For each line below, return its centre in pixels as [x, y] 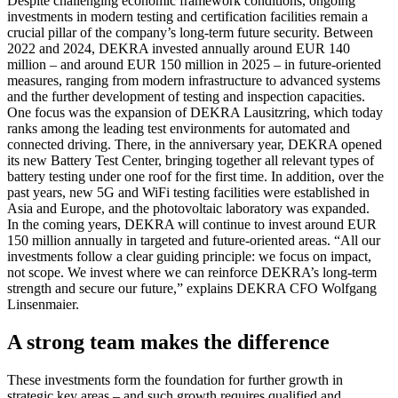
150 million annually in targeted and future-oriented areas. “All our [194, 240]
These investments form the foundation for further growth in [175, 379]
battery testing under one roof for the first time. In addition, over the [195, 176]
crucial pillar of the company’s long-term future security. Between [190, 32]
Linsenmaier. [43, 304]
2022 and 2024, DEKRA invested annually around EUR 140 [179, 48]
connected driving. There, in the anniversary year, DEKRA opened [195, 144]
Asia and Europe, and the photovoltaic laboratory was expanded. [188, 208]
